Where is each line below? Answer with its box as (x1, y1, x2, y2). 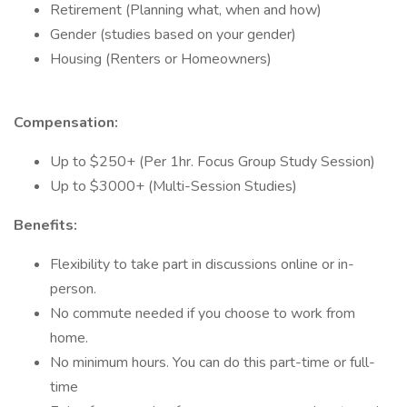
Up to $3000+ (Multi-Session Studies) (50, 176, 297, 196)
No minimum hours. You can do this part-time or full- (50, 352, 375, 372)
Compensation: (14, 113, 118, 133)
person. (50, 279, 96, 299)
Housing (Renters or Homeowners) (50, 49, 272, 69)
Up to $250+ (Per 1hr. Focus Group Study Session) (50, 152, 375, 172)
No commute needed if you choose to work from (50, 303, 355, 323)
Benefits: (14, 215, 77, 235)
